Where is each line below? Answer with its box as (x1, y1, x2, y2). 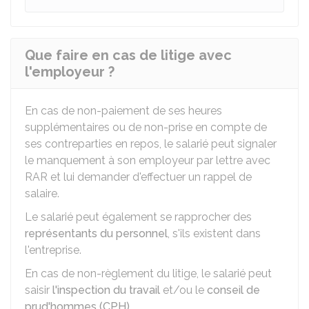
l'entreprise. (25, 243, 81, 257)
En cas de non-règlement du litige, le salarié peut (25, 267, 272, 280)
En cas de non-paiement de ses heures (25, 104, 222, 117)
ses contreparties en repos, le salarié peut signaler (25, 137, 277, 150)
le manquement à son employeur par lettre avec (25, 154, 270, 167)
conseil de (207, 283, 260, 297)
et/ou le (160, 283, 207, 297)
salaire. (25, 187, 59, 200)
